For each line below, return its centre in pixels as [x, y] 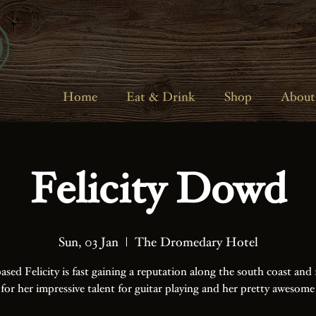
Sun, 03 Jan [88, 243]
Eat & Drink [160, 98]
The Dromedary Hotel [196, 243]
